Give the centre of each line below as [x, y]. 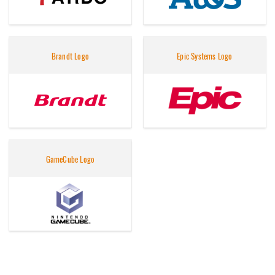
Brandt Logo [70, 56]
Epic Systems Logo [205, 56]
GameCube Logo [70, 160]
